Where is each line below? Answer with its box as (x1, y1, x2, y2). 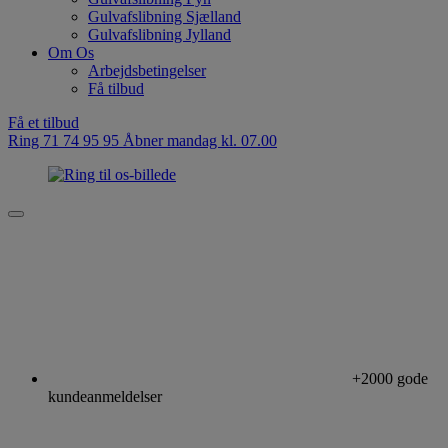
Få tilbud (88, 80, 144, 97)
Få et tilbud (8, 114, 79, 131)
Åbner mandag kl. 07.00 (123, 132, 277, 149)
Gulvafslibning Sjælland (88, 8, 241, 25)
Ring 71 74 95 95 (8, 132, 123, 149)
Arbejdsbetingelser (88, 62, 206, 79)
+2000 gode (352, 370, 428, 387)
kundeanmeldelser (48, 388, 162, 405)
